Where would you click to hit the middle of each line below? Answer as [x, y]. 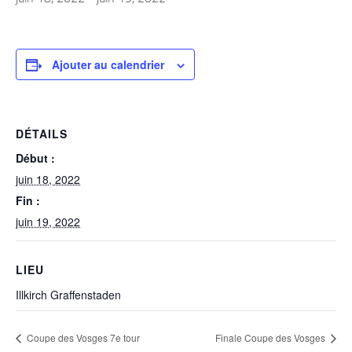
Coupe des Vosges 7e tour [82, 337]
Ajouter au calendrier [108, 64]
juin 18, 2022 [48, 179]
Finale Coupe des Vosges [271, 337]
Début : [35, 158]
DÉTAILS [42, 134]
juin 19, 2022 [48, 222]
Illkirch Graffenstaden [68, 295]
